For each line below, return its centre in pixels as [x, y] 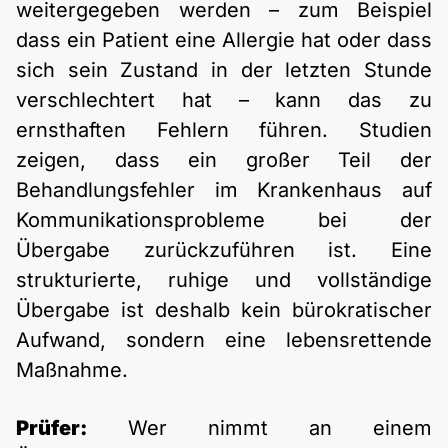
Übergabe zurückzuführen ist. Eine [224, 250]
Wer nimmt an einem [259, 428]
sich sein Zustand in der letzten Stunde [224, 70]
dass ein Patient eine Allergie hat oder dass [224, 40]
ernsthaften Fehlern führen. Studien [224, 130]
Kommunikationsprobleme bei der [224, 220]
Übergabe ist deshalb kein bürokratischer [224, 310]
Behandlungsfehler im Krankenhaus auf [224, 190]
